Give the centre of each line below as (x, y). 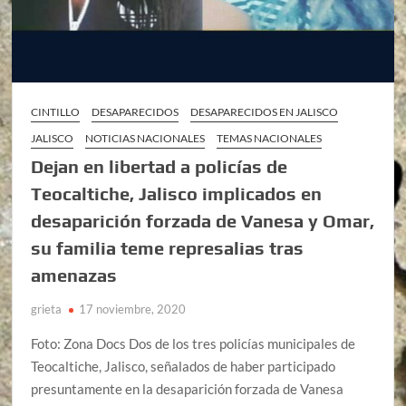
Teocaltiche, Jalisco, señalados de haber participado (184, 366)
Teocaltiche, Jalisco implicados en (177, 193)
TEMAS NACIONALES (270, 138)
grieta (47, 309)
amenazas (74, 275)
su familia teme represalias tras (168, 247)
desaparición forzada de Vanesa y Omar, (203, 220)
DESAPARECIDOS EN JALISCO (265, 111)
